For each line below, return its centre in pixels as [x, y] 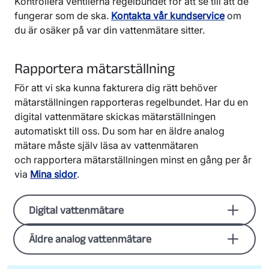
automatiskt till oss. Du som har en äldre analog [119, 131]
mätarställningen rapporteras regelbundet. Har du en [131, 102]
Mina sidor [53, 174]
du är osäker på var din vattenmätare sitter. [110, 30]
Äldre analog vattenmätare [90, 239]
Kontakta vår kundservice [168, 15]
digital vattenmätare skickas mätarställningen [115, 116]
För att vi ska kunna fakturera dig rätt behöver [116, 87]
